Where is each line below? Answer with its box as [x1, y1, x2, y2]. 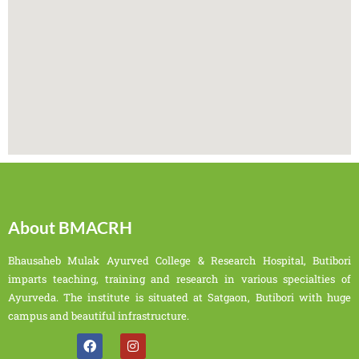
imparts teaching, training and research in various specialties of [8, 271, 351, 286]
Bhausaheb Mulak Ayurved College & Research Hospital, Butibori [8, 252, 351, 268]
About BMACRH [8, 216, 132, 237]
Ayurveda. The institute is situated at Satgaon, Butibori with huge [8, 289, 351, 305]
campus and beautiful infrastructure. [8, 308, 189, 323]
